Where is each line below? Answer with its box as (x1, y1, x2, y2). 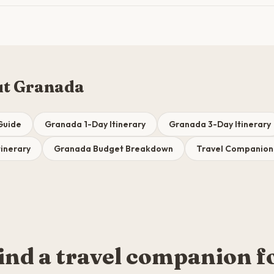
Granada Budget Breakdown (54, 143, 173, 154)
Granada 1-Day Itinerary (45, 119, 146, 130)
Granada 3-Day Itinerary (169, 119, 271, 130)
